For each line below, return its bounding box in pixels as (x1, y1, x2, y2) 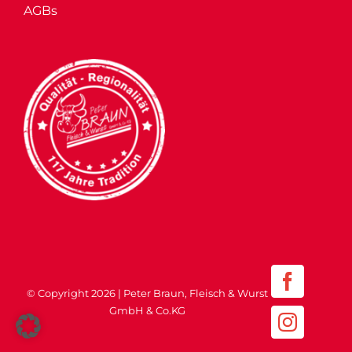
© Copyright (27, 286, 91, 299)
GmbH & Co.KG (109, 303, 185, 317)
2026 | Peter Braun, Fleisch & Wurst (91, 286, 268, 299)
